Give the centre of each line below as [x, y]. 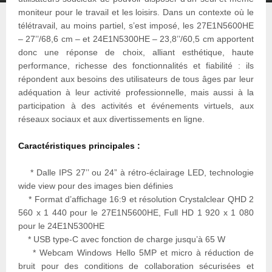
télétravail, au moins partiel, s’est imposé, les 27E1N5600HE [136, 25]
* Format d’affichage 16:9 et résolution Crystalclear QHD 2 [136, 199]
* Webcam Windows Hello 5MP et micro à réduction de [136, 252]
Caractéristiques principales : [79, 145]
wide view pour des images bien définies [96, 185]
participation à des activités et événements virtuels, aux [136, 105]
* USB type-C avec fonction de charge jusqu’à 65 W [122, 239]
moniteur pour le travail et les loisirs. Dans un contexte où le [136, 12]
